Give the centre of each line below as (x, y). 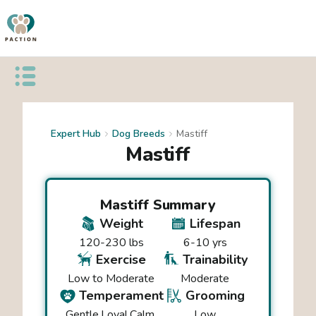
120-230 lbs (111, 243)
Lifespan (215, 224)
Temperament (121, 296)
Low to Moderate (111, 279)
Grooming (215, 296)
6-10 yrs (205, 243)
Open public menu (62, 81)
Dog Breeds (139, 134)
